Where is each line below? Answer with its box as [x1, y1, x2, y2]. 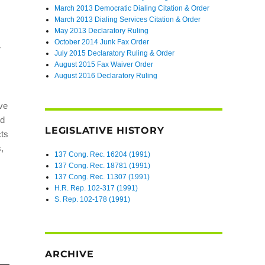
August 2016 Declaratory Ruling [54, 71, 158, 80]
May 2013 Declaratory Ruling [54, 26, 149, 35]
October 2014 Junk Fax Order [54, 37, 150, 46]
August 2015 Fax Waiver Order [54, 60, 154, 69]
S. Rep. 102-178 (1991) [54, 195, 131, 203]
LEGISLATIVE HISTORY [45, 124, 164, 136]
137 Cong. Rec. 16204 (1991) [54, 150, 151, 159]
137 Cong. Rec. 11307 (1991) [54, 172, 150, 181]
